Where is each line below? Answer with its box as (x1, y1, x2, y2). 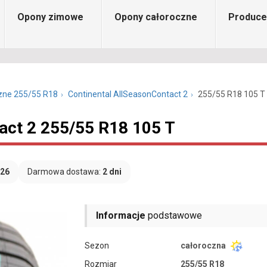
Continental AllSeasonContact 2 (68, 89, 188, 99)
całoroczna (180, 241, 228, 250)
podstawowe (145, 210, 203, 221)
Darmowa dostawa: (27, 167, 103, 176)
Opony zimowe (17, 11, 83, 23)
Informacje (96, 210, 146, 221)
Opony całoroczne (114, 11, 197, 23)
